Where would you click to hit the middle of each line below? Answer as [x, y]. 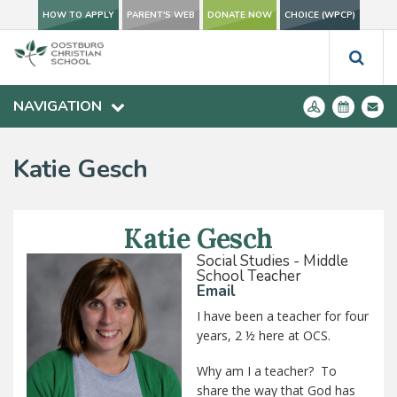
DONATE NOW [239, 15]
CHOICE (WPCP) [319, 15]
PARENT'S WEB [160, 15]
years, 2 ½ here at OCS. [263, 335]
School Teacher [249, 276]
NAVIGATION [58, 106]
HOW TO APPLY [78, 15]
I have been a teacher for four [282, 315]
